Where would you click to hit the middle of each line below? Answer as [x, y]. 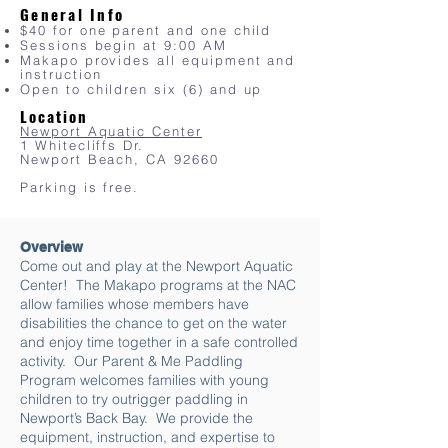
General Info [72, 13]
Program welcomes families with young [144, 379]
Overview [51, 246]
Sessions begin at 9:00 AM [123, 44]
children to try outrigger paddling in [134, 398]
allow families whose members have [134, 303]
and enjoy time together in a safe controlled [159, 341]
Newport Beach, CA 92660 [119, 158]
